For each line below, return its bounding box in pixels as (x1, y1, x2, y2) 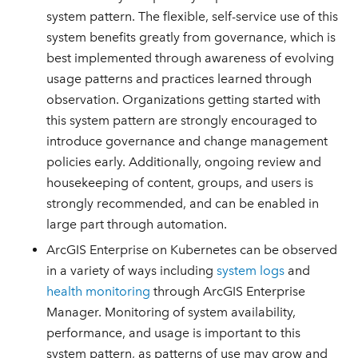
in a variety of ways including (46, 263, 217, 279)
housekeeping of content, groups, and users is (46, 174, 314, 190)
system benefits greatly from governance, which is (46, 29, 336, 45)
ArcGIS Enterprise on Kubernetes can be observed (46, 242, 338, 258)
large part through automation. (46, 216, 228, 232)
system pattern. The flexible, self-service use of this (46, 8, 339, 24)
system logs (217, 263, 285, 279)
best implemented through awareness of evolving (46, 50, 335, 66)
